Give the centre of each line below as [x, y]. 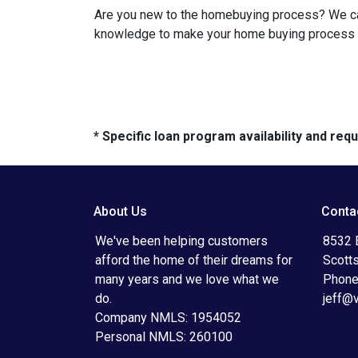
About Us [120, 211]
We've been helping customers [181, 241]
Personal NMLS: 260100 [164, 337]
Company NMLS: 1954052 [168, 318]
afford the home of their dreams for [194, 260]
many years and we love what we [187, 279]
